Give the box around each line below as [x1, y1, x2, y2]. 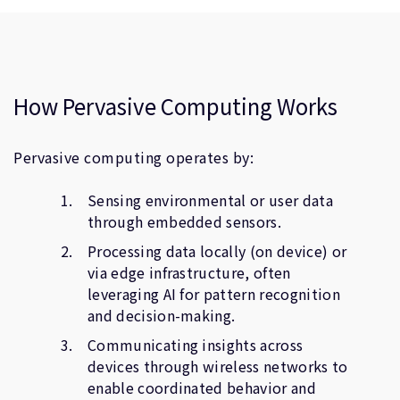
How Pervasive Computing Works [13, 90, 337, 121]
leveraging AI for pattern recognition [87, 283, 340, 304]
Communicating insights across [87, 334, 304, 355]
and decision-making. [87, 304, 236, 326]
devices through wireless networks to [87, 355, 348, 377]
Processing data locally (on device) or [87, 240, 347, 262]
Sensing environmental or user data [87, 189, 333, 211]
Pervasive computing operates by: [13, 146, 254, 168]
